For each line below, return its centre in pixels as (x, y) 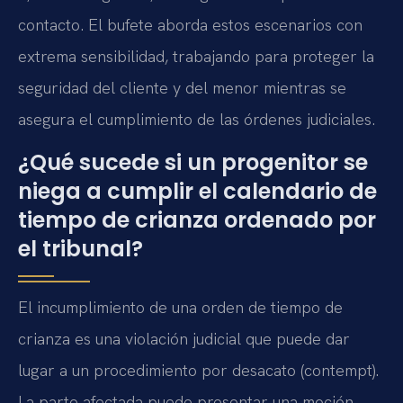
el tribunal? (81, 248)
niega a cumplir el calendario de (197, 191)
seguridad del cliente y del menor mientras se (182, 88)
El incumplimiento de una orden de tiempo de (180, 307)
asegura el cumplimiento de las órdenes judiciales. (197, 120)
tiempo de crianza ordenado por (197, 219)
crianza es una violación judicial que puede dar (184, 338)
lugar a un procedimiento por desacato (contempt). (198, 370)
